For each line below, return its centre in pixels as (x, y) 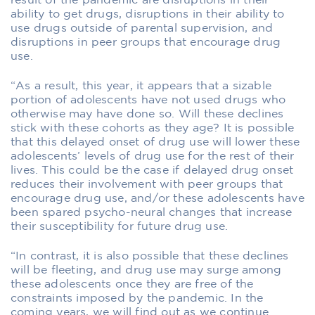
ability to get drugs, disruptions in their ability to (148, 14)
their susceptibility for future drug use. (120, 226)
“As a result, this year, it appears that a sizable (141, 86)
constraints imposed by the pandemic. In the (137, 298)
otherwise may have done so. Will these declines (147, 114)
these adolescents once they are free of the (132, 284)
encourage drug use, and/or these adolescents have (157, 198)
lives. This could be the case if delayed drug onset (152, 170)
